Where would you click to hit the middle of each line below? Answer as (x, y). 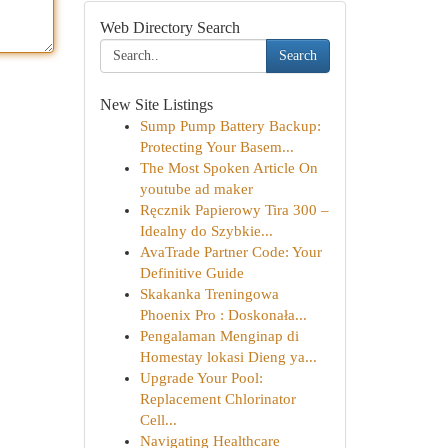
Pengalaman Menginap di (219, 336)
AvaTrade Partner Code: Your (230, 252)
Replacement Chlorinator (217, 399)
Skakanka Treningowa (209, 294)
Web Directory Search (169, 27)
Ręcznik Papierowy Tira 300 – (234, 210)
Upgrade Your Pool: (201, 378)
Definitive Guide (191, 273)
